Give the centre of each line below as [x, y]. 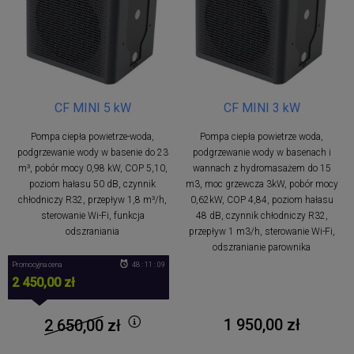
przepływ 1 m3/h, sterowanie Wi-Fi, [262, 231]
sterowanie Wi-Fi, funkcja [92, 215]
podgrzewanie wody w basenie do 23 [92, 152]
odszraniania [92, 231]
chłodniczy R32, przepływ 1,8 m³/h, [92, 200]
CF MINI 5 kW [92, 107]
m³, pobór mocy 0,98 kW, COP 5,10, [92, 168]
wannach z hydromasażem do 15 [262, 168]
